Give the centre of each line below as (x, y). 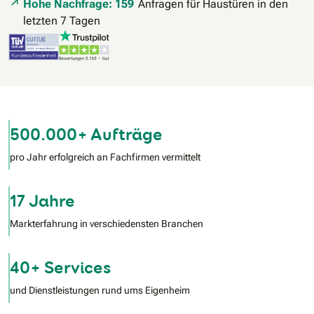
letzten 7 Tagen (62, 21)
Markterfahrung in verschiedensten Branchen (107, 224)
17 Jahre (42, 201)
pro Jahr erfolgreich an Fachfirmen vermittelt (105, 157)
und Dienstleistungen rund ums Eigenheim (100, 291)
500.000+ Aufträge (86, 135)
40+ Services (60, 268)
